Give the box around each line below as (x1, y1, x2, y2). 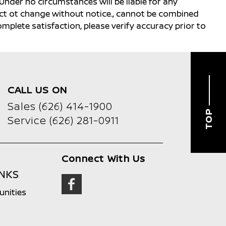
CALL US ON (8, 83, 67, 96)
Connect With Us (61, 152, 146, 165)
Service (8, 114, 49, 127)
